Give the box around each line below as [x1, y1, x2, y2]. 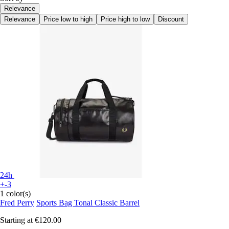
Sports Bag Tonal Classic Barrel [36, 198, 140, 207]
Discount [158, 15, 184, 23]
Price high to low [101, 15, 150, 23]
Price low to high [43, 15, 93, 23]
